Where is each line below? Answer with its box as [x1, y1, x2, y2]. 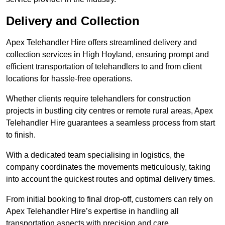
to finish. [6, 131, 36, 140]
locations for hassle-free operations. [6, 74, 133, 83]
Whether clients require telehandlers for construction [6, 94, 191, 103]
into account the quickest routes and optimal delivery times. [6, 175, 215, 184]
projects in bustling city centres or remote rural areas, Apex [6, 106, 213, 116]
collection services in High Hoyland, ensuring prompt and [6, 50, 209, 59]
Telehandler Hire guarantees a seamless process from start [6, 119, 215, 128]
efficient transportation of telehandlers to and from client [6, 62, 202, 71]
